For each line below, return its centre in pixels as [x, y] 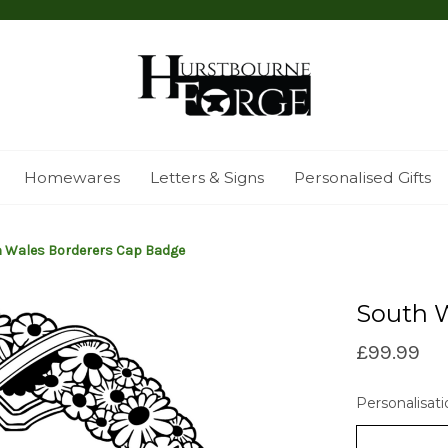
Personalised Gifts [362, 177]
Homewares [71, 177]
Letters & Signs [206, 177]
